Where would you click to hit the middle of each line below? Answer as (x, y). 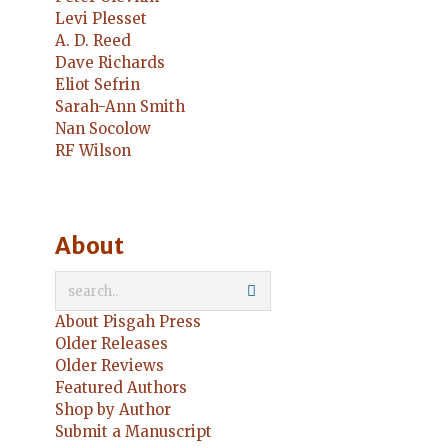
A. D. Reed (93, 40)
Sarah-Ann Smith (120, 106)
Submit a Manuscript (133, 431)
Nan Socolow (103, 128)
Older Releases (111, 343)
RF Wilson (93, 150)
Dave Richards (110, 62)
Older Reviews (109, 365)
